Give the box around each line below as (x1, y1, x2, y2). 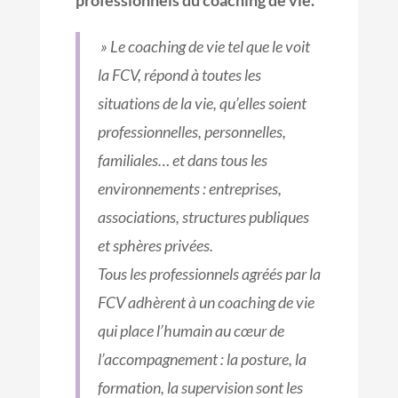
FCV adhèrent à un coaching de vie (97, 292, 314, 313)
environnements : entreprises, (97, 179, 282, 199)
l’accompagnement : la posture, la (97, 349, 306, 370)
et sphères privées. (97, 235, 213, 256)
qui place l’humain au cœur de (97, 321, 284, 341)
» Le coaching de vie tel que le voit (97, 36, 310, 57)
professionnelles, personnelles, (97, 122, 286, 142)
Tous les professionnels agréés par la (97, 264, 321, 284)
